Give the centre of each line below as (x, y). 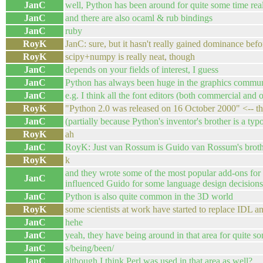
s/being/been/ (90, 248)
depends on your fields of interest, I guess (142, 70)
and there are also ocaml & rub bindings (139, 18)
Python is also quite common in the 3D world (149, 196)
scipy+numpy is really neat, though (130, 57)
